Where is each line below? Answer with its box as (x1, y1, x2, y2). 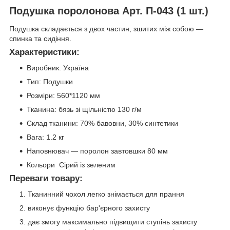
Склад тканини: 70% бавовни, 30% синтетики (27, 119, 178, 128)
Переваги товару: (9, 174, 83, 184)
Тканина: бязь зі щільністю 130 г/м (27, 105, 142, 114)
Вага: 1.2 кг (27, 133, 64, 142)
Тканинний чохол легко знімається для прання (28, 189, 184, 198)
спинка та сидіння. (9, 34, 71, 43)
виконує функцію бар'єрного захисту (28, 203, 150, 212)
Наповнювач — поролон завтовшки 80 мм (27, 147, 168, 156)
